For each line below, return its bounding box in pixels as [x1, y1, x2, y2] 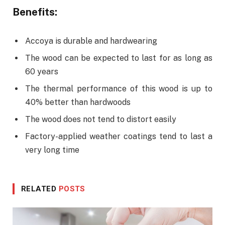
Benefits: [13, 6, 57, 19]
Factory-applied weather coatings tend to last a [25, 132, 212, 142]
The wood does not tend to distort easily [25, 115, 176, 124]
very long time [25, 145, 79, 155]
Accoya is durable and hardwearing [25, 36, 157, 46]
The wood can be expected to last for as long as [25, 53, 212, 63]
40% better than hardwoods [25, 97, 131, 107]
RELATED [21, 184, 59, 194]
